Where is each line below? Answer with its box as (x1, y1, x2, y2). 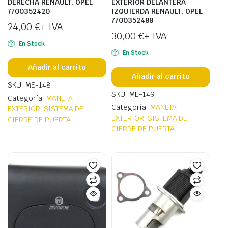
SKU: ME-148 (8, 80, 51, 90)
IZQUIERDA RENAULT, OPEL (111, 6, 203, 16)
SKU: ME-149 (111, 89, 155, 99)
